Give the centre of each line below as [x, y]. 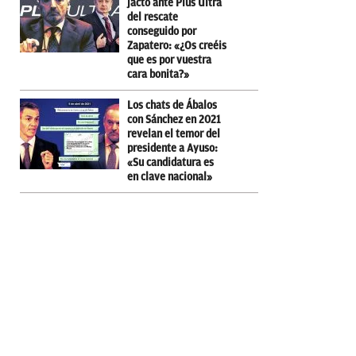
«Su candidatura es [170, 162]
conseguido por [162, 31]
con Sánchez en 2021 [174, 119]
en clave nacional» [170, 176]
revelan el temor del [174, 133]
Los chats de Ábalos [172, 105]
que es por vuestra [169, 60]
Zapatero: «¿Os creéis [177, 45]
